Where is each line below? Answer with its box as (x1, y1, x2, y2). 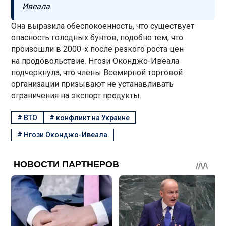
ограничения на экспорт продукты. (11, 90, 142, 100)
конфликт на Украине (56, 114, 130, 122)
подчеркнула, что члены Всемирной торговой (11, 67, 183, 77)
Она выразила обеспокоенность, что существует (11, 21, 195, 31)
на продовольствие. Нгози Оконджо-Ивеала (11, 55, 180, 66)
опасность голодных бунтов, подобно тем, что (11, 32, 184, 42)
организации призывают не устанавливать (11, 79, 174, 89)
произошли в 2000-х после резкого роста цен (11, 44, 184, 54)
